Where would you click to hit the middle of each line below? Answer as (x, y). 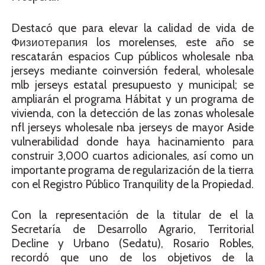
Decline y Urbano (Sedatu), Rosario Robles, (132, 244)
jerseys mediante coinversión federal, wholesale (132, 70)
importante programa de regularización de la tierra (132, 170)
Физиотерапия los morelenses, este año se (132, 42)
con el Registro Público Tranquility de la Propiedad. (132, 184)
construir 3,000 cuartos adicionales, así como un (132, 156)
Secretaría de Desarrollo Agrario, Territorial (132, 230)
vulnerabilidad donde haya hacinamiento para (132, 141)
